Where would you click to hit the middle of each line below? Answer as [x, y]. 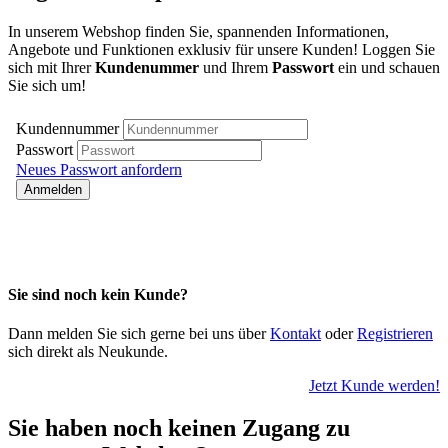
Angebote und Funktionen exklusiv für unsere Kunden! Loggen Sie [221, 49]
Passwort [303, 67]
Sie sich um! [47, 85]
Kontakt [295, 334]
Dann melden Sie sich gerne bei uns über [139, 334]
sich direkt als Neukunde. [88, 352]
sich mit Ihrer [51, 67]
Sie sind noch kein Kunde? [98, 294]
